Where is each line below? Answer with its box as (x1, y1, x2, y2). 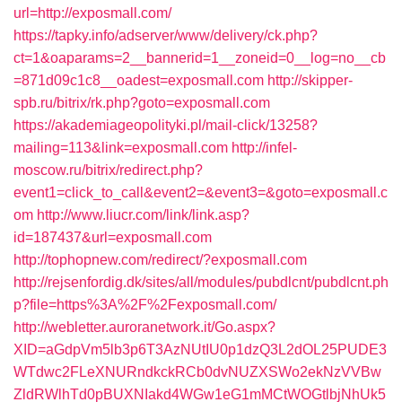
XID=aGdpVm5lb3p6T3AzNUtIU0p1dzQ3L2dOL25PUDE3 (13, 342, 387, 357)
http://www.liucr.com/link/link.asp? (37, 207, 249, 223)
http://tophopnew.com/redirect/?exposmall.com (13, 252, 307, 267)
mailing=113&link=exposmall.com (13, 140, 228, 155)
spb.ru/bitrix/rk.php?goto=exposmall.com (13, 95, 270, 110)
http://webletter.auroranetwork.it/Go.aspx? (13, 319, 275, 335)
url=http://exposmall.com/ (13, 5, 171, 21)
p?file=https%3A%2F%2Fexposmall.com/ (13, 297, 276, 312)
